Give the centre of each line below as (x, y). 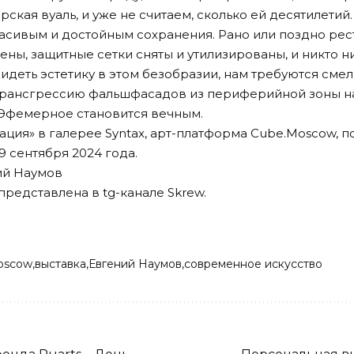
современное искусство (253, 264)
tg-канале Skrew (153, 192)
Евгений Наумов (135, 264)
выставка (60, 264)
